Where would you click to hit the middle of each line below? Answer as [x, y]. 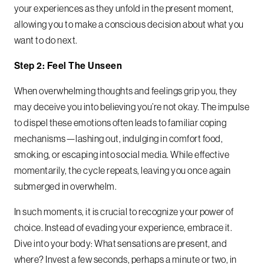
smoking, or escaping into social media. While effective [122, 155]
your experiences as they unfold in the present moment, [124, 9]
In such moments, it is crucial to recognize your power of [124, 212]
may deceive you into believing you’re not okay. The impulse [132, 107]
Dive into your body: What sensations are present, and [121, 244]
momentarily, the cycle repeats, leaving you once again [123, 171]
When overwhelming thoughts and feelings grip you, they [126, 91]
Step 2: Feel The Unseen [68, 66]
